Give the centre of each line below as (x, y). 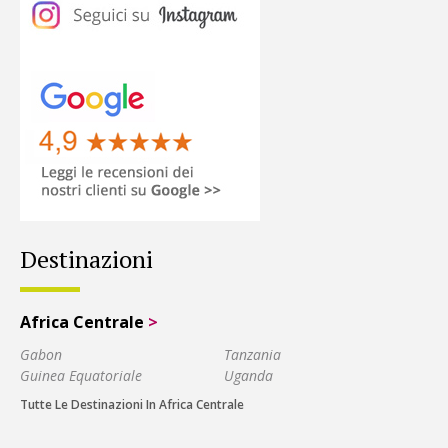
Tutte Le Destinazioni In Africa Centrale (132, 404)
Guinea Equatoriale (81, 375)
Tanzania (252, 354)
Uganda (248, 375)
